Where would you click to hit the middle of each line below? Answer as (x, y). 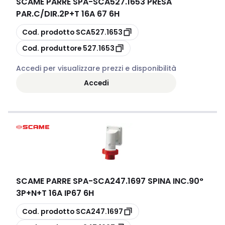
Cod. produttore (52, 48)
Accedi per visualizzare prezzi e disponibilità (96, 68)
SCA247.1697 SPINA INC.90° (148, 181)
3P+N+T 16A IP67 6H (55, 193)
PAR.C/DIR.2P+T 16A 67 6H (68, 14)
